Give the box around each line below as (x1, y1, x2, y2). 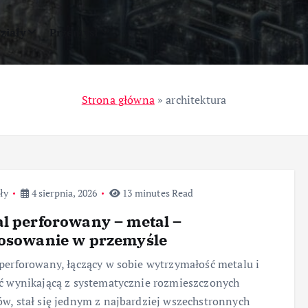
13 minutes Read (120, 186, 194, 199)
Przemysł (49, 25, 99, 40)
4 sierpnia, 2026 (29, 186, 98, 199)
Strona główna (81, 92, 155, 107)
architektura (166, 92, 227, 107)
